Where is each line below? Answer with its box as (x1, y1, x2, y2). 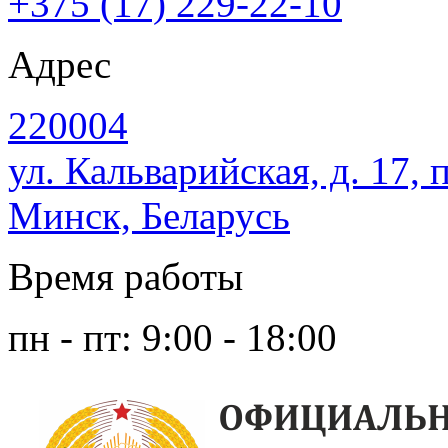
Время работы (8, 254, 243, 298)
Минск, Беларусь (8, 193, 290, 237)
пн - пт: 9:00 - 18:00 (8, 315, 337, 359)
